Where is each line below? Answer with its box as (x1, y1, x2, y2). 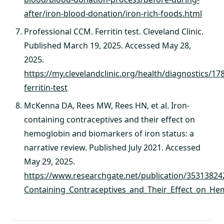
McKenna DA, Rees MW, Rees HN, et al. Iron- (24, 99, 189, 111)
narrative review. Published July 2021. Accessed (24, 141, 200, 153)
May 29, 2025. (24, 155, 75, 167)
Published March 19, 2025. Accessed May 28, (24, 39, 191, 51)
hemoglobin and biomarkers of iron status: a (24, 127, 194, 139)
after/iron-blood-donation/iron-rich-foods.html (24, 7, 202, 19)
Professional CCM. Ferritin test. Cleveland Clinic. (24, 25, 203, 37)
